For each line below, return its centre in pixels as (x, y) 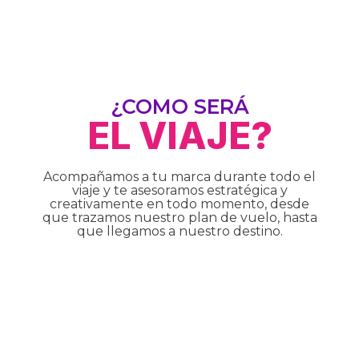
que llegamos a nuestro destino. (179, 231)
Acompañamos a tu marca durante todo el (179, 177)
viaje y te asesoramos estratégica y (179, 190)
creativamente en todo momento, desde (179, 204)
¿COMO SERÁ (179, 107)
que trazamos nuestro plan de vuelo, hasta (179, 218)
